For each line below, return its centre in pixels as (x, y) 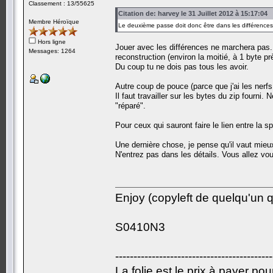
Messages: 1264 (52, 51)
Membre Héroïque (54, 21)
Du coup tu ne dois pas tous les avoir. (182, 66)
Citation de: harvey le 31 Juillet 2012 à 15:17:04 (193, 13)
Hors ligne (51, 41)
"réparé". (130, 105)
